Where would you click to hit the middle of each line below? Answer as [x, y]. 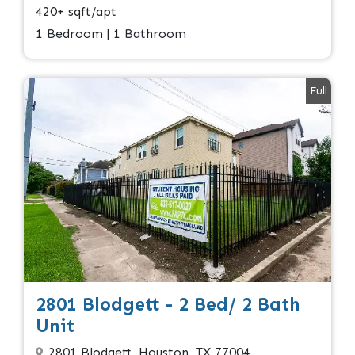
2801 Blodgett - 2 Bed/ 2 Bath [168, 305]
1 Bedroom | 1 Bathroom [111, 33]
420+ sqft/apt [76, 11]
